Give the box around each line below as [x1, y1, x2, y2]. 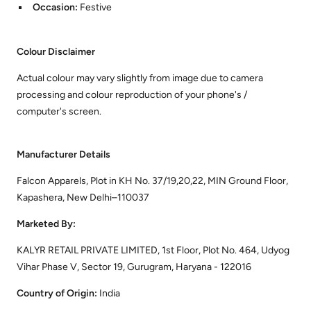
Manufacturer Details [17, 149, 110, 161]
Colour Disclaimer [17, 46, 95, 58]
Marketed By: [17, 218, 76, 230]
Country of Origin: [17, 287, 99, 300]
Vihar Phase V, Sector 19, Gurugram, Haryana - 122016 [17, 261, 251, 274]
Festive [79, 1, 112, 14]
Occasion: [32, 1, 80, 14]
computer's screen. [17, 106, 101, 118]
